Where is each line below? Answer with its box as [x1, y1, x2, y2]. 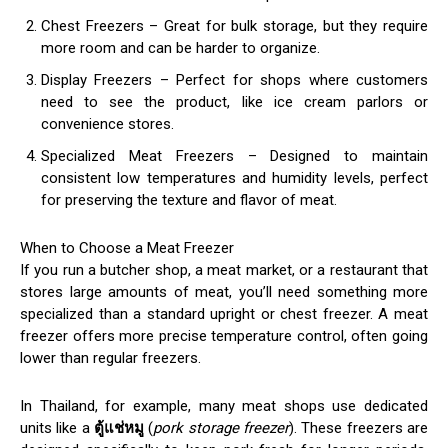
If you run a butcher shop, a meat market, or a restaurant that [20, 261, 428, 280]
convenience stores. [41, 115, 174, 134]
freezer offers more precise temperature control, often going [20, 327, 428, 346]
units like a [20, 419, 94, 438]
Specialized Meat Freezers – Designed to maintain [41, 147, 428, 166]
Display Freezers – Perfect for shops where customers [41, 71, 428, 90]
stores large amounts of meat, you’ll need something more [20, 283, 428, 302]
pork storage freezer [153, 419, 290, 438]
